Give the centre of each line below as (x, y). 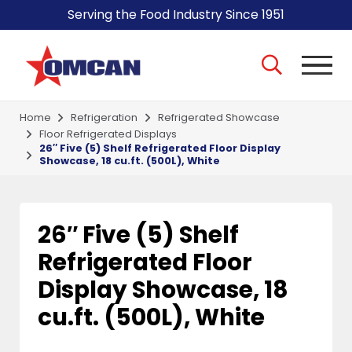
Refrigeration (104, 117)
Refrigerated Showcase (219, 117)
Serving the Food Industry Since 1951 (176, 14)
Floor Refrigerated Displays (108, 134)
